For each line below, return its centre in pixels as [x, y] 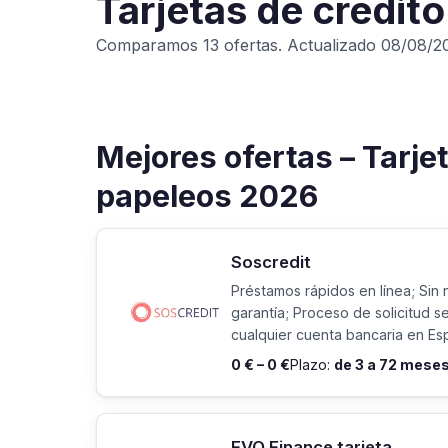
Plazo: [312, 364]
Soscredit [271, 262]
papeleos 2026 [207, 196]
